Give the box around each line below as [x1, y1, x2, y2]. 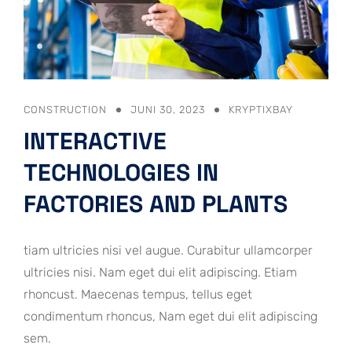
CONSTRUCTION [24, 103, 107, 115]
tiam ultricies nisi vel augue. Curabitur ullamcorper [24, 242, 313, 258]
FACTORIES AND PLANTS [24, 188, 288, 219]
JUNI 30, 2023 [130, 103, 205, 115]
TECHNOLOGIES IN [24, 156, 218, 188]
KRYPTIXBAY [229, 103, 293, 115]
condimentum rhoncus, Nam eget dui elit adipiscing [24, 308, 317, 324]
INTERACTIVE [24, 125, 167, 156]
